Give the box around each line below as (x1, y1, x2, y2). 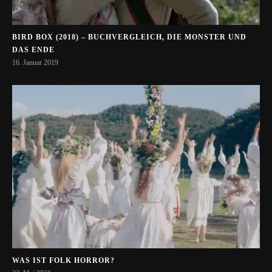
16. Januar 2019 (12, 58, 58, 67)
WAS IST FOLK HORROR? (12, 256, 115, 265)
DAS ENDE (12, 45, 55, 54)
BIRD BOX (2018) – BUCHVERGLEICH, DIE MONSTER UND (12, 32, 246, 41)
